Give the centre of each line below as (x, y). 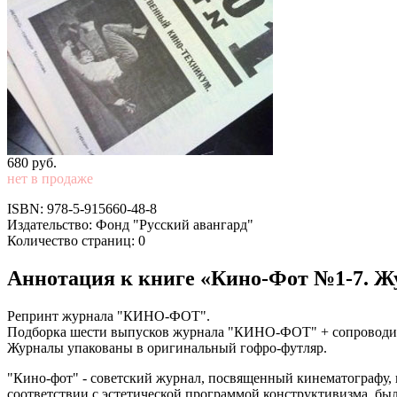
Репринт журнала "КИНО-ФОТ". (109, 315)
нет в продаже (50, 178)
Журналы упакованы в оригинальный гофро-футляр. (167, 347)
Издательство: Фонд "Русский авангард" (130, 224)
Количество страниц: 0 (76, 240)
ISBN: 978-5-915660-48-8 (82, 208)
